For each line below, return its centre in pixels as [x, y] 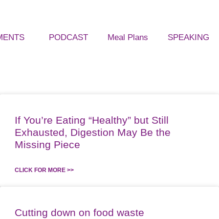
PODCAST [68, 37]
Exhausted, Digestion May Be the [93, 132]
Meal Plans [128, 37]
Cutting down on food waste [79, 212]
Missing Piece [47, 144]
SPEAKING [188, 37]
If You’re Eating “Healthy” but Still [92, 120]
